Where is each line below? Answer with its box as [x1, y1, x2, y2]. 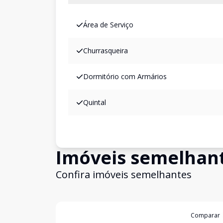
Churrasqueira [83, 46, 128, 55]
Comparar [191, 211, 220, 220]
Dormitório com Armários [83, 72, 167, 81]
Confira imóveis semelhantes [56, 168, 192, 181]
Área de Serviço [83, 20, 133, 29]
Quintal [83, 98, 106, 107]
